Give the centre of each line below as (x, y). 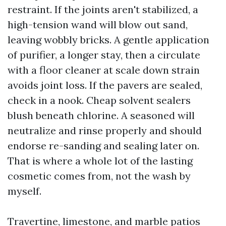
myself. (24, 191)
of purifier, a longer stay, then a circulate (104, 55)
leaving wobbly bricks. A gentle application (108, 40)
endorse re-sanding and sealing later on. (103, 146)
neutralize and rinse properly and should (105, 130)
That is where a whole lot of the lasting (100, 161)
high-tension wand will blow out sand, (98, 24)
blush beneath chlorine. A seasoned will (101, 115)
